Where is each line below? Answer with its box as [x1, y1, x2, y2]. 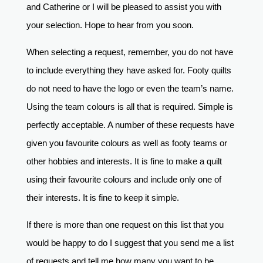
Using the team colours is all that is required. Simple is [26, 102, 233, 112]
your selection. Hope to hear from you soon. [26, 20, 196, 31]
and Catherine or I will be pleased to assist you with [26, 2, 221, 12]
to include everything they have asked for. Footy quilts [26, 65, 231, 76]
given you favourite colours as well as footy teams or [26, 138, 227, 149]
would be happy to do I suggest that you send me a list [26, 238, 234, 248]
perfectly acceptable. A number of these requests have [26, 120, 234, 130]
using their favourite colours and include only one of [26, 174, 221, 185]
